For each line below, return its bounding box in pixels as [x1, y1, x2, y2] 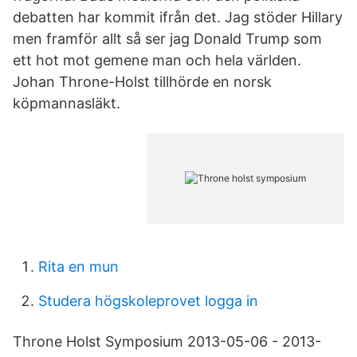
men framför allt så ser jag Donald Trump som [13, 30, 322, 47]
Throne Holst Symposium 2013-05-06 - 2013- [13, 333, 321, 350]
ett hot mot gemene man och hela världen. [13, 52, 301, 69]
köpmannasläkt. [13, 95, 120, 112]
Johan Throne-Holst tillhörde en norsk [13, 73, 272, 90]
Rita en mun [38, 258, 119, 275]
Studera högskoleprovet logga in [38, 292, 258, 309]
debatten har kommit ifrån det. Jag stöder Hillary [13, 9, 343, 25]
